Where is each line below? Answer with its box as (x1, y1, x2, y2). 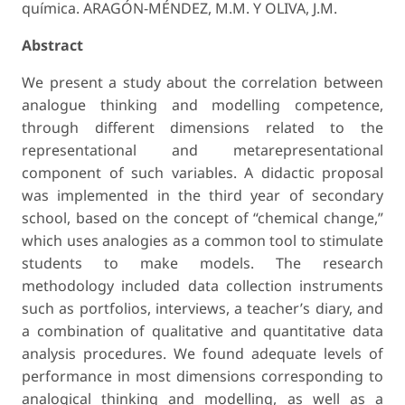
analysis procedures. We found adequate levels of (22, 343, 383, 363)
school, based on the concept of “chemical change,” (22, 207, 383, 228)
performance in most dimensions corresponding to (22, 365, 383, 386)
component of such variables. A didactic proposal (22, 162, 383, 183)
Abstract (22, 34, 83, 55)
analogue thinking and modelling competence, (22, 94, 383, 115)
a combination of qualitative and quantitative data (22, 320, 383, 341)
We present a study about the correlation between (22, 71, 383, 92)
